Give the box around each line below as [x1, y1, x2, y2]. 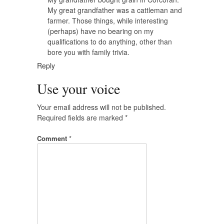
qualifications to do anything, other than [47, 36, 172, 47]
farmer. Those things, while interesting [47, 15, 168, 26]
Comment [37, 133, 69, 143]
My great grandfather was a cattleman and [47, 5, 182, 15]
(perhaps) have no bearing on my [47, 26, 153, 36]
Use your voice [37, 79, 120, 98]
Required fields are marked [37, 112, 125, 123]
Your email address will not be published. [37, 102, 166, 112]
